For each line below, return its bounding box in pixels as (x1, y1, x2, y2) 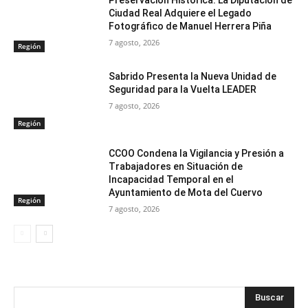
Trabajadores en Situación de (109, 161, 243, 173)
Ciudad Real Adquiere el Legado (109, 7, 252, 19)
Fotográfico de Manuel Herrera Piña (109, 20, 272, 32)
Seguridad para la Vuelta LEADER (109, 84, 257, 96)
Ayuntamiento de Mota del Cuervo (109, 187, 263, 199)
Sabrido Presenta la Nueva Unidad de (109, 71, 277, 82)
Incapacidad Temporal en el (109, 174, 234, 186)
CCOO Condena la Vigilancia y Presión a (109, 148, 285, 159)
